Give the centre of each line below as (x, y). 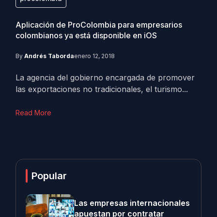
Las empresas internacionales (132, 203)
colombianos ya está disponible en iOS (86, 35)
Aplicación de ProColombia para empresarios (99, 25)
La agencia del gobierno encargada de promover (105, 77)
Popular (49, 176)
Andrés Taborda (49, 56)
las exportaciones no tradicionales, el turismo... (102, 89)
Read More (33, 113)
